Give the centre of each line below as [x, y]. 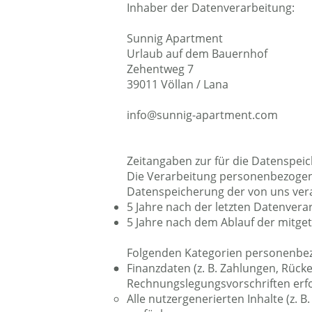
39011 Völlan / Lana [178, 84]
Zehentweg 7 [160, 69]
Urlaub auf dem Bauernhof [197, 54]
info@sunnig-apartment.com [202, 115]
